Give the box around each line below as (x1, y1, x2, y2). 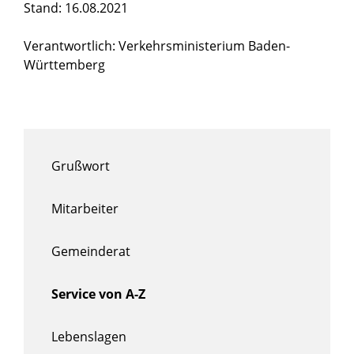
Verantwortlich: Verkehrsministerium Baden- (24, 36, 290, 55)
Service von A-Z (51, 284, 145, 303)
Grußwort (51, 156, 110, 175)
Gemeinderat (51, 242, 130, 260)
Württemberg (24, 55, 105, 73)
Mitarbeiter (51, 199, 119, 217)
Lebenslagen (51, 327, 126, 345)
